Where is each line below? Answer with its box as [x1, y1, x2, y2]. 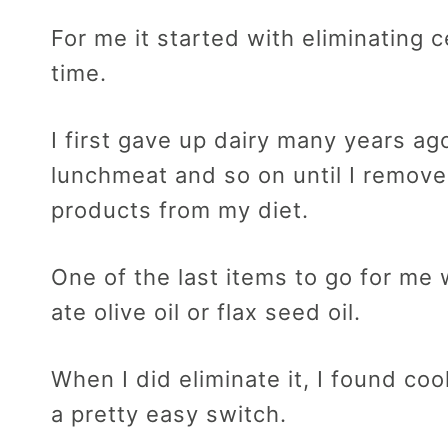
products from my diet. [51, 197, 309, 224]
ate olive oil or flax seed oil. [51, 299, 361, 326]
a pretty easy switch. [51, 401, 287, 428]
